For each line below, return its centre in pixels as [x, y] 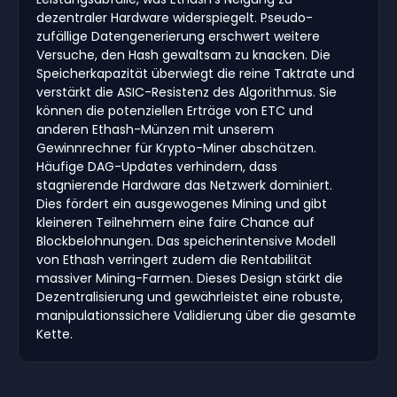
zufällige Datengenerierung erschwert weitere [178, 37]
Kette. [54, 335]
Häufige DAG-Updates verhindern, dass [157, 167]
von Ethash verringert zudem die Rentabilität [174, 260]
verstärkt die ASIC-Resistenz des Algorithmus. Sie [187, 93]
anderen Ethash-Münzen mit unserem [155, 130]
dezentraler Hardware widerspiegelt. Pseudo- [175, 18]
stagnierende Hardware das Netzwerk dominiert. [184, 186]
